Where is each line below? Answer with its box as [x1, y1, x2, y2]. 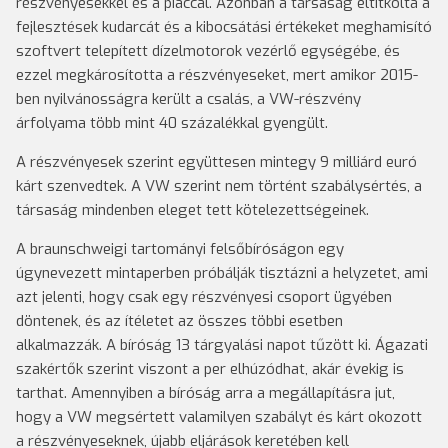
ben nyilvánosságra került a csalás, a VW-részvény [16, 89, 361, 109]
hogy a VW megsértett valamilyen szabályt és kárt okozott [16, 407, 422, 427]
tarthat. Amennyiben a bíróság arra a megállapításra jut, [16, 383, 395, 403]
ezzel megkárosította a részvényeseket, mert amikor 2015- [16, 65, 418, 85]
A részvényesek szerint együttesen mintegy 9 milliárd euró [16, 152, 417, 172]
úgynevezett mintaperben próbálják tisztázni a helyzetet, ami [16, 263, 428, 283]
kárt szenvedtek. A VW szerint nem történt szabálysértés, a [16, 176, 422, 196]
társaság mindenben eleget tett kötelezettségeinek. [16, 200, 369, 220]
